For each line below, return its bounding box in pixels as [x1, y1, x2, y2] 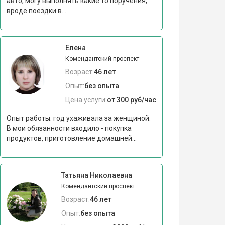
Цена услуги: [65, 95, 107, 104]
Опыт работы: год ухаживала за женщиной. [6, 114, 151, 122]
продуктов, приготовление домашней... [6, 134, 137, 142]
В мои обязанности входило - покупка [6, 124, 132, 132]
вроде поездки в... [6, 6, 66, 15]
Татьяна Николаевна [61, 171, 132, 179]
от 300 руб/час [106, 95, 156, 104]
